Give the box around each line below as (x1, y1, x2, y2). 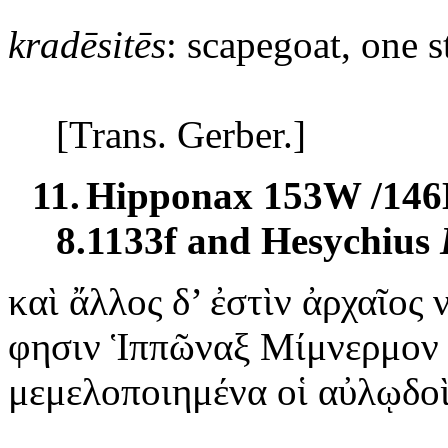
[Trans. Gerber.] (56, 112, 306, 156)
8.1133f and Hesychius (56, 218, 440, 262)
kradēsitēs (8, 22, 166, 66)
